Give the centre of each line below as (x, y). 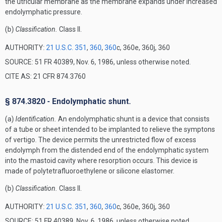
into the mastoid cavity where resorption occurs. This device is (101, 161)
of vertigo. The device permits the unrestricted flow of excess (101, 140)
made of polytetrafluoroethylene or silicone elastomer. (90, 171)
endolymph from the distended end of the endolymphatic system (107, 150)
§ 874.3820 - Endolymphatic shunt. (68, 101)
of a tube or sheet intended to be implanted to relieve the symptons (110, 129)
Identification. (36, 119)
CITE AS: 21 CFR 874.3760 (45, 76)
